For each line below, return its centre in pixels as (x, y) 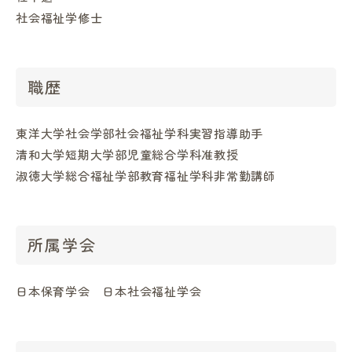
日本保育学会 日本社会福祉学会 (109, 291)
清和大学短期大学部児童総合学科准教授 (127, 155)
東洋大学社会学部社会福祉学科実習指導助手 (139, 134)
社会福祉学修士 (59, 18)
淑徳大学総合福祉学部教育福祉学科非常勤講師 (146, 176)
